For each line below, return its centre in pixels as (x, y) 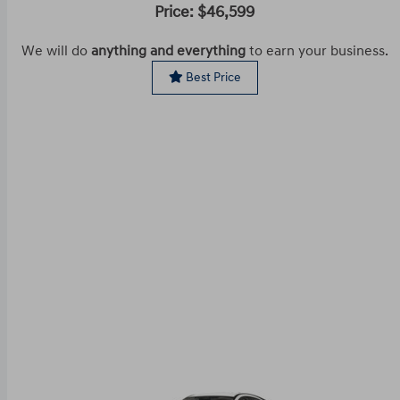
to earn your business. (317, 50)
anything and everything (168, 50)
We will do (56, 50)
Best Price (212, 77)
